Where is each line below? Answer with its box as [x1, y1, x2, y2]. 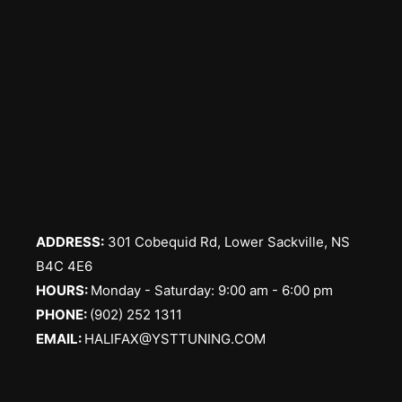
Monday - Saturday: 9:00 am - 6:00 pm [90, 282, 333, 300]
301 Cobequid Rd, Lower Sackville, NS [103, 233, 350, 251]
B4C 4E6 [35, 258, 92, 275]
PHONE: [35, 306, 90, 324]
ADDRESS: [35, 233, 104, 251]
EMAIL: [35, 330, 84, 348]
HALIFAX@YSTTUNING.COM [83, 330, 266, 348]
